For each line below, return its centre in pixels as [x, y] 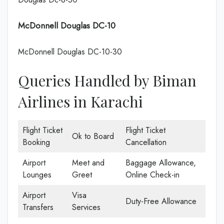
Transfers [38, 207]
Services [86, 207]
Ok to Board [93, 136]
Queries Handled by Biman [107, 80]
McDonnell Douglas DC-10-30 [70, 51]
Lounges [37, 174]
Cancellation [146, 142]
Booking [36, 142]
